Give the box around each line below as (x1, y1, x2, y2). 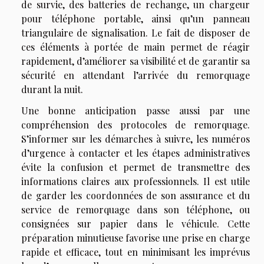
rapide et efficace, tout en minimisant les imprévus (21, 246, 250, 259)
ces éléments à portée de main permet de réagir (21, 41, 250, 54)
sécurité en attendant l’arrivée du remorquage (21, 69, 250, 82)
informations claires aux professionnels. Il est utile (21, 175, 250, 188)
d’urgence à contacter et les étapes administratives (21, 147, 250, 160)
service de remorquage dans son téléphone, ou (21, 203, 250, 216)
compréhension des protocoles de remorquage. (21, 118, 250, 131)
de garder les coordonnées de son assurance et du (21, 189, 250, 202)
